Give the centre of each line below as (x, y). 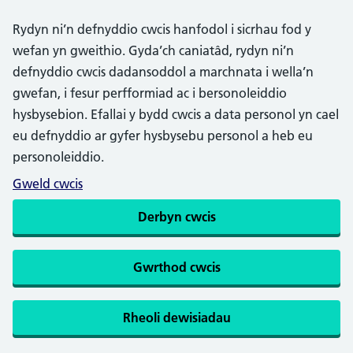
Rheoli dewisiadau (176, 318)
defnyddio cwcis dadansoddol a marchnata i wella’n (163, 72)
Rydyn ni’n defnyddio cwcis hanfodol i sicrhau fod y (162, 29)
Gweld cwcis (48, 184)
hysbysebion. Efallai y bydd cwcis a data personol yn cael (176, 114)
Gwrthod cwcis (176, 267)
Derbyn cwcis (176, 217)
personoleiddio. (58, 157)
